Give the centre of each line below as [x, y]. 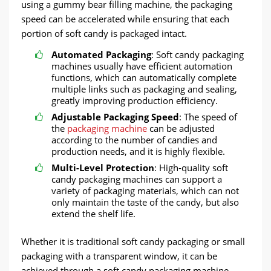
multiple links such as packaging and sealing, [144, 89]
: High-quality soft [191, 168]
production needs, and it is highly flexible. [138, 151]
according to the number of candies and [134, 140]
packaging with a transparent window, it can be [119, 256]
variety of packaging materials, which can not [145, 191]
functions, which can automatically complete [144, 77]
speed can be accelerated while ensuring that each [125, 19]
